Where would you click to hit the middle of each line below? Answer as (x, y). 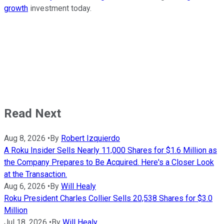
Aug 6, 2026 (25, 186)
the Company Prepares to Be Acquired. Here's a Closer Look (109, 162)
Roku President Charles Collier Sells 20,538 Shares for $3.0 (108, 198)
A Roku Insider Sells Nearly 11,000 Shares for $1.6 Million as (110, 150)
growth (16, 8)
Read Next (32, 114)
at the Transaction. (35, 174)
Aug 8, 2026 (25, 138)
